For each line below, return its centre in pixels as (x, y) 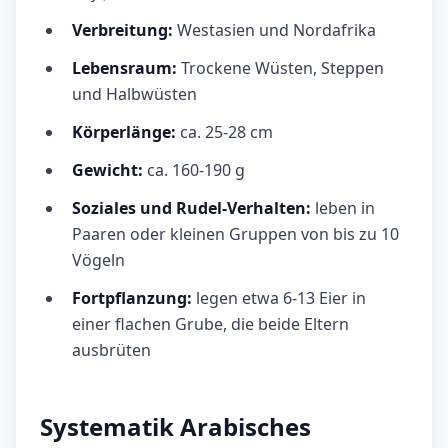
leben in (343, 208)
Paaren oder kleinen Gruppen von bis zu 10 (235, 234)
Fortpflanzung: (132, 298)
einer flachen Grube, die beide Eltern (210, 324)
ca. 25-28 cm (224, 132)
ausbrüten (111, 350)
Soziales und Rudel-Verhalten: (191, 208)
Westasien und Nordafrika (276, 30)
